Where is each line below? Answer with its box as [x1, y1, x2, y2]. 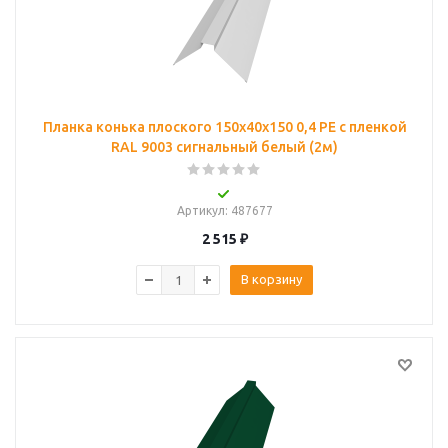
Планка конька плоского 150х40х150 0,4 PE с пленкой [42, 119, 407, 135]
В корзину [241, 272, 302, 286]
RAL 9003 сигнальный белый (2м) [111, 139, 338, 155]
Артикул [176, 204, 225, 217]
